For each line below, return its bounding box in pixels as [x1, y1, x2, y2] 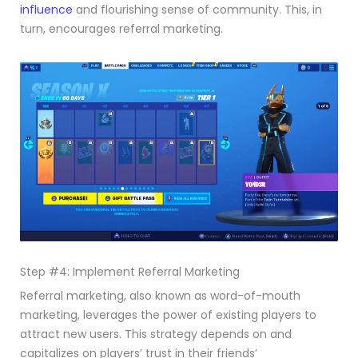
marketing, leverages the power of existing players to [20, 306, 316, 323]
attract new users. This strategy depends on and [20, 325, 292, 342]
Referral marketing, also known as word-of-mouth [20, 287, 300, 304]
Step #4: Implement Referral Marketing [20, 263, 240, 280]
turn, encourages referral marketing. [20, 20, 223, 37]
